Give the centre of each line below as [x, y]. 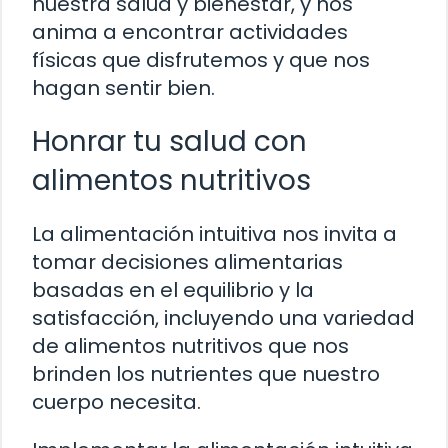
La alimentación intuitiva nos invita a [214, 234]
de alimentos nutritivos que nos [190, 346]
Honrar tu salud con [169, 142]
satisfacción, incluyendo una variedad [223, 318]
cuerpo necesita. [116, 402]
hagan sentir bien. [123, 88]
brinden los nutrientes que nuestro [206, 374]
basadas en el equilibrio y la [173, 290]
